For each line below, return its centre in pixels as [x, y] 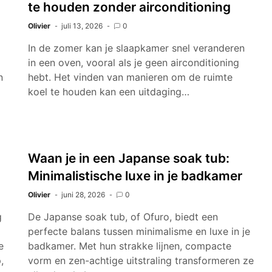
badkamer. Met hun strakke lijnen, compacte [130, 246]
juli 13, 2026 [82, 26]
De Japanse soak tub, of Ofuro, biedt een [123, 217]
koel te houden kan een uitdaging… [109, 92]
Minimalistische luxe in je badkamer [135, 176]
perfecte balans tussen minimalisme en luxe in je [139, 231]
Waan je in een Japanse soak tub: [129, 158]
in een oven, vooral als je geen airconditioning [134, 63]
